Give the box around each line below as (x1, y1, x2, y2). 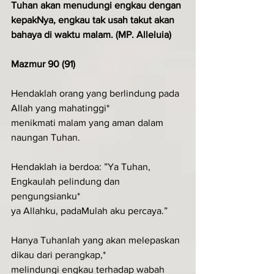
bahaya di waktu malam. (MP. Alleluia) (11, 29, 171, 40)
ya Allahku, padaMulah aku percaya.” (11, 206, 168, 216)
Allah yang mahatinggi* (11, 103, 109, 113)
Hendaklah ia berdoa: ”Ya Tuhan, (11, 161, 153, 172)
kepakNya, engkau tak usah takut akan (11, 15, 177, 25)
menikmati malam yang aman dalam (11, 117, 166, 128)
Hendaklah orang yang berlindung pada (11, 88, 182, 98)
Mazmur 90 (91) (11, 59, 75, 69)
